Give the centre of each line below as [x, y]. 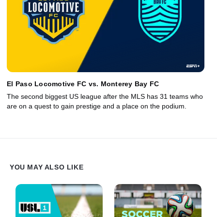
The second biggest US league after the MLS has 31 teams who [105, 96]
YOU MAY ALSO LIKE [47, 167]
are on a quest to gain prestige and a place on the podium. [97, 106]
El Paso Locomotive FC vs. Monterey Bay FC [83, 84]
